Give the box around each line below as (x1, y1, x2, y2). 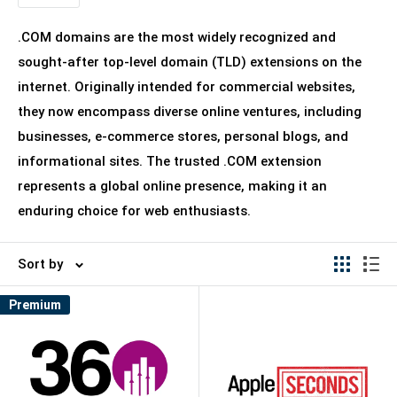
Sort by (18, 256, 63, 272)
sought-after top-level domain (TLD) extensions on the (18, 54, 362, 70)
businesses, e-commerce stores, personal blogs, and (18, 128, 348, 144)
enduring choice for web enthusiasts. (18, 203, 251, 219)
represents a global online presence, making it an (18, 178, 327, 194)
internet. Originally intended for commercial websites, (18, 79, 355, 95)
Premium (9, 298, 61, 312)
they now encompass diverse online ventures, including (18, 104, 362, 120)
